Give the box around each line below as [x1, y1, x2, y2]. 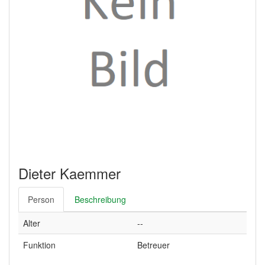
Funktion [23, 239, 56, 251]
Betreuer [137, 239, 170, 251]
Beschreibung [75, 193, 126, 205]
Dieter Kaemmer [18, 163, 121, 183]
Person [28, 193, 54, 205]
